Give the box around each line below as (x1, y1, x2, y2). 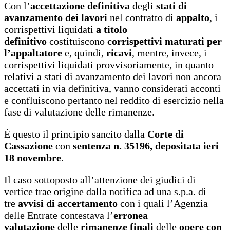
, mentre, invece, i (132, 47, 207, 59)
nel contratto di (107, 11, 176, 23)
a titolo (96, 23, 127, 35)
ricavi (106, 47, 132, 59)
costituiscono (47, 35, 107, 47)
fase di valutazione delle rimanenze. (4, 106, 155, 118)
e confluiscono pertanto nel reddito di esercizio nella (4, 94, 224, 106)
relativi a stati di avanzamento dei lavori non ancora (4, 70, 221, 82)
